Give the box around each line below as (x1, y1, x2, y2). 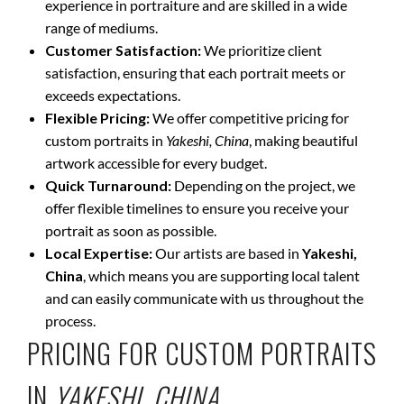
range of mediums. (45, 19, 158, 36)
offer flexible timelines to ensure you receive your (45, 199, 349, 216)
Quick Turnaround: (45, 177, 171, 194)
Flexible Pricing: (45, 109, 150, 126)
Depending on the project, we (171, 177, 355, 194)
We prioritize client (201, 41, 322, 59)
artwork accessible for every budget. (45, 154, 267, 171)
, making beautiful (249, 132, 358, 149)
